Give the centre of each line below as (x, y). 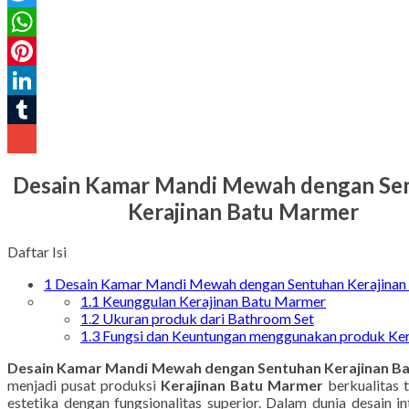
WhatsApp (41, 51)
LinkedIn (34, 109)
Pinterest (36, 80)
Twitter (31, 21)
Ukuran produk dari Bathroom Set (207, 347)
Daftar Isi (37, 280)
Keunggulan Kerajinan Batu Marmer (213, 330)
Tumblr (31, 138)
